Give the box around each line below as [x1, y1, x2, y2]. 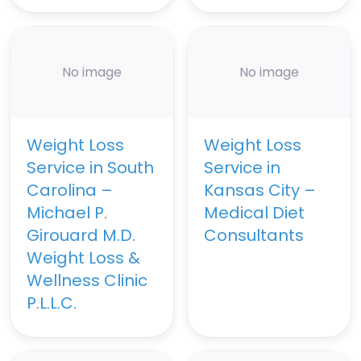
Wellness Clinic [27, 269, 147, 293]
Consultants [204, 224, 304, 247]
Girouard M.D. [27, 224, 135, 247]
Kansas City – [204, 179, 316, 202]
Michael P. [27, 201, 107, 225]
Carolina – [27, 179, 113, 202]
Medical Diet [204, 201, 305, 225]
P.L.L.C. [27, 292, 77, 315]
